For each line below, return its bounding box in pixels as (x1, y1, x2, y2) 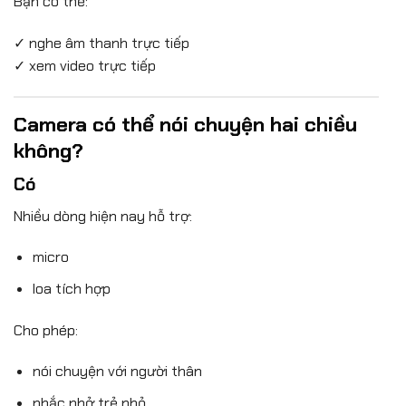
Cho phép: (14, 320, 78, 340)
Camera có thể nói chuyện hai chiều (14, 111, 357, 138)
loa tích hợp (32, 278, 111, 298)
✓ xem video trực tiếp (14, 55, 156, 75)
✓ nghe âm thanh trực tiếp (14, 33, 189, 53)
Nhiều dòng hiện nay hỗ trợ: (14, 206, 192, 226)
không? (14, 137, 83, 164)
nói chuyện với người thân (32, 362, 202, 382)
